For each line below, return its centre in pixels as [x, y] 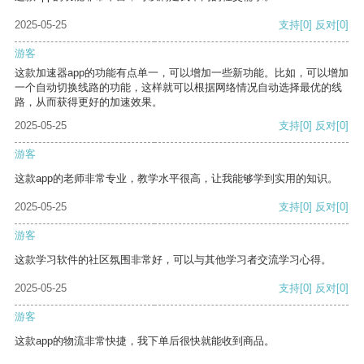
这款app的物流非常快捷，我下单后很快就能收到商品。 [145, 341]
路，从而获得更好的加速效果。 [89, 102]
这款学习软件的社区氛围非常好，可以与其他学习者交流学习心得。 [173, 260]
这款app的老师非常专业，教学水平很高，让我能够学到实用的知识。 [176, 179]
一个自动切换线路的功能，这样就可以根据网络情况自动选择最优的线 [178, 88]
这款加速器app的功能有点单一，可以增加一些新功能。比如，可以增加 [182, 73]
